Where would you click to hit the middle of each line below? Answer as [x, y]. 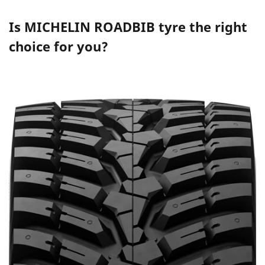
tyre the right [201, 26]
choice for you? [59, 46]
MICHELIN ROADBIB [90, 26]
